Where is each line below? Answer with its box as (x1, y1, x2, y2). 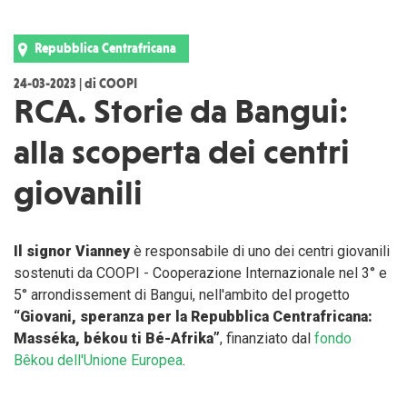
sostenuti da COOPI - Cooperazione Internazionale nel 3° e (14, 264, 387, 283)
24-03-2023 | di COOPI (14, 76, 137, 92)
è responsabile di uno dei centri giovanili (130, 243, 390, 261)
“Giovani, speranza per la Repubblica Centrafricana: (14, 308, 372, 326)
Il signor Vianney (14, 243, 130, 261)
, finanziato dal (220, 330, 314, 348)
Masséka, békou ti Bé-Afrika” (14, 330, 220, 348)
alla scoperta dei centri (14, 132, 350, 173)
